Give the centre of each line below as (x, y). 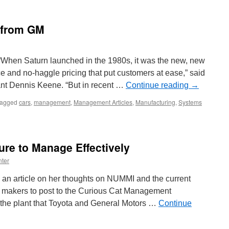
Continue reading (158, 85)
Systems (190, 102)
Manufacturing (155, 102)
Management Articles (103, 102)
